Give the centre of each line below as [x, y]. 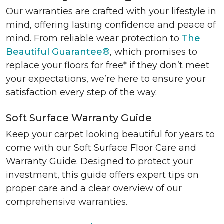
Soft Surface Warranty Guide [79, 118]
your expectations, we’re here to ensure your [106, 79]
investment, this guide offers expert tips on [102, 175]
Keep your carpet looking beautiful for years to [110, 134]
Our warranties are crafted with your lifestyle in [111, 11]
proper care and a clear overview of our [94, 188]
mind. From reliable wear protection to [94, 38]
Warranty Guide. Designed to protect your [99, 161]
